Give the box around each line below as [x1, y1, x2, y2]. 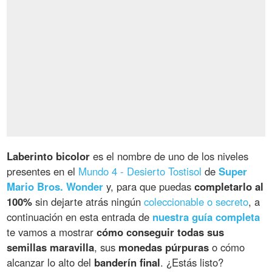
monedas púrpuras [118, 240, 209, 255]
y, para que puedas [103, 179, 195, 194]
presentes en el [7, 164, 79, 179]
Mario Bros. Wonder [7, 179, 104, 194]
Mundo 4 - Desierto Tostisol [78, 164, 202, 179]
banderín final [94, 255, 161, 270]
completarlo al [194, 179, 264, 194]
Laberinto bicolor [7, 149, 90, 164]
